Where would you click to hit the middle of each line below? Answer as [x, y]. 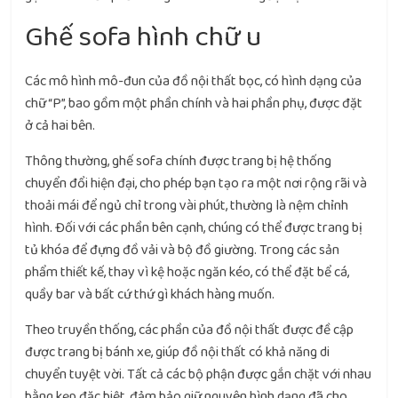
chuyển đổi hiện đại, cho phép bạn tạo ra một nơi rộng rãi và [196, 183]
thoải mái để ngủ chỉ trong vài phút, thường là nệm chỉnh [187, 206]
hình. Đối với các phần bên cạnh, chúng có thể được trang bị [194, 228]
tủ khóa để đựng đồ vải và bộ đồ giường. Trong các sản [183, 250]
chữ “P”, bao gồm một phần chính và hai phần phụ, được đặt [194, 103]
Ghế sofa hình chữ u [143, 37]
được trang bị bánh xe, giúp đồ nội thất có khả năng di [178, 352]
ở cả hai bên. [60, 126]
